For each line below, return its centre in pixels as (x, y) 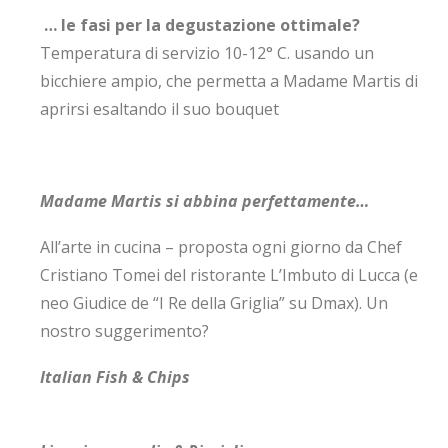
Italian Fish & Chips (115, 377)
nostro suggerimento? (124, 331)
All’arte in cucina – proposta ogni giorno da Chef (221, 247)
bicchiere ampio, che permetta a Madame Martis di (229, 81)
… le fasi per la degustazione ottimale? (202, 25)
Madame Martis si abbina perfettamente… (204, 201)
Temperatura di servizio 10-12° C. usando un (207, 53)
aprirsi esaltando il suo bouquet (159, 109)
